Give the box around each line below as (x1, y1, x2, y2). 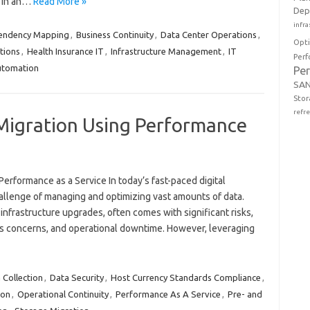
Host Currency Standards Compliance (110, 273, 261, 282)
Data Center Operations (160, 30, 257, 39)
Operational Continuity (17, 289, 109, 299)
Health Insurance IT (26, 46, 104, 56)
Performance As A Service (115, 289, 221, 299)
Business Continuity (75, 30, 154, 39)
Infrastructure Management (110, 46, 221, 56)
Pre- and (227, 289, 262, 299)
